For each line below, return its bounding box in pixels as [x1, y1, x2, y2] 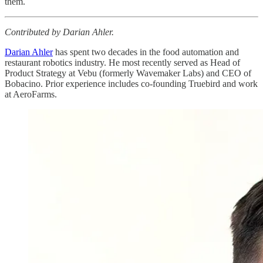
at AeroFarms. [5, 89, 57, 99]
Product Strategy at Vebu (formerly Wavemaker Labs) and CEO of [5, 68, 251, 78]
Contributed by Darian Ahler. [5, 26, 114, 37]
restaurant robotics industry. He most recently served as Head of [5, 57, 240, 68]
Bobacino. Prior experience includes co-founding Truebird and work [5, 78, 258, 89]
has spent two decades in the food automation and [53, 46, 239, 57]
